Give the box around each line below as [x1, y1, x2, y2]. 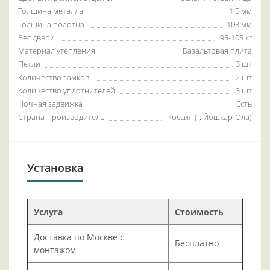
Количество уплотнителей [18, 85, 115, 96]
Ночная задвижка [18, 98, 83, 110]
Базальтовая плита [183, 45, 252, 57]
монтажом [34, 244, 76, 256]
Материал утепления [18, 45, 95, 57]
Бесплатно [175, 237, 219, 250]
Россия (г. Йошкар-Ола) [167, 111, 252, 123]
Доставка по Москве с [34, 231, 124, 243]
